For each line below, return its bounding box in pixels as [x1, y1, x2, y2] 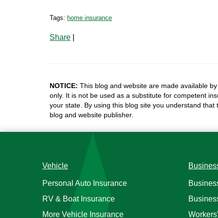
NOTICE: [50, 82, 78, 90]
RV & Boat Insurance [42, 195, 115, 203]
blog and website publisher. [50, 111, 133, 119]
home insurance [67, 14, 112, 21]
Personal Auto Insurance [42, 179, 127, 187]
